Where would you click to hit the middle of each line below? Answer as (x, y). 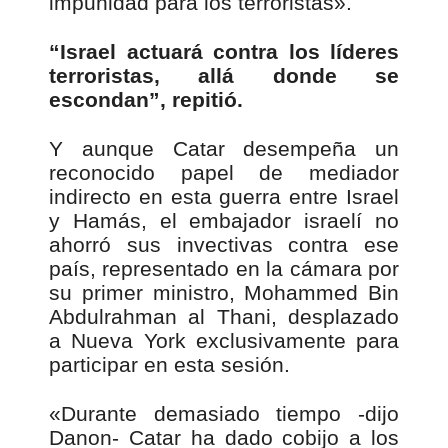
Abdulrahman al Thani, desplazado (224, 316)
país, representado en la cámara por (224, 268)
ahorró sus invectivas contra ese (224, 244)
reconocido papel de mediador (224, 172)
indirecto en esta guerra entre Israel (224, 196)
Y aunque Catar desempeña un (224, 148)
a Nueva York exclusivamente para (224, 340)
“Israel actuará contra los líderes (224, 51)
